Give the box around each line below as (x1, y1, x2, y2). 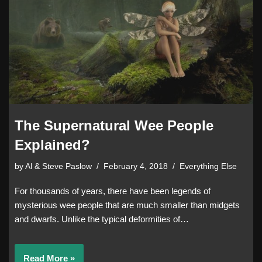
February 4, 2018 (104, 162, 168, 171)
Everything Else (180, 162, 237, 171)
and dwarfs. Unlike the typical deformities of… (15, 214, 191, 225)
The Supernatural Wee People (15, 118, 213, 134)
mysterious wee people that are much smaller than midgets (15, 200, 240, 211)
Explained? (15, 137, 90, 153)
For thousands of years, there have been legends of (15, 186, 211, 196)
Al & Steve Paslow (25, 162, 92, 171)
